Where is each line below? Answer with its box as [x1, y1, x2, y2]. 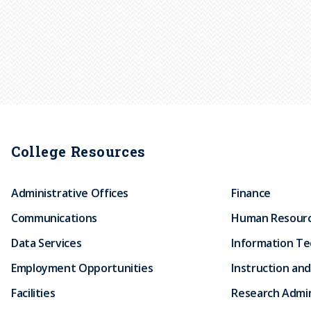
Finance [231, 185, 271, 201]
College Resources [11, 142, 146, 160]
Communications [11, 210, 97, 226]
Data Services [11, 235, 82, 251]
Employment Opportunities [11, 260, 153, 276]
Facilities [11, 285, 56, 301]
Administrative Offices [11, 185, 129, 201]
